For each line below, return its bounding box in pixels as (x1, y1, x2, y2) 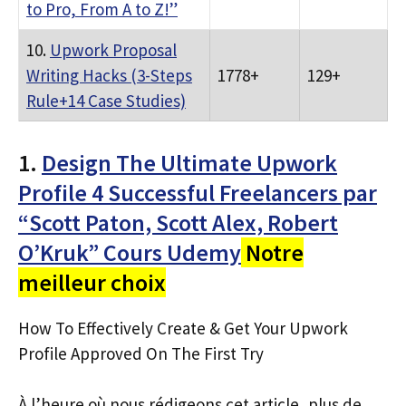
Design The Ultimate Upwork (42, 147, 337, 178)
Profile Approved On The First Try (18, 342, 264, 364)
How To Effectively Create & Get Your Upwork (18, 316, 348, 339)
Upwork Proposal (50, 39, 177, 61)
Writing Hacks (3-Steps (26, 64, 192, 86)
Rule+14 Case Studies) (26, 90, 186, 111)
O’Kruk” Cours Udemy (18, 237, 241, 267)
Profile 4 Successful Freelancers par (18, 177, 377, 208)
